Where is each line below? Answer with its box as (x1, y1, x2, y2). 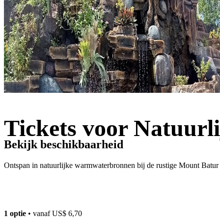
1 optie (4, 209, 26, 218)
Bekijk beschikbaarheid (4, 137, 123, 151)
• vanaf (26, 209, 52, 218)
